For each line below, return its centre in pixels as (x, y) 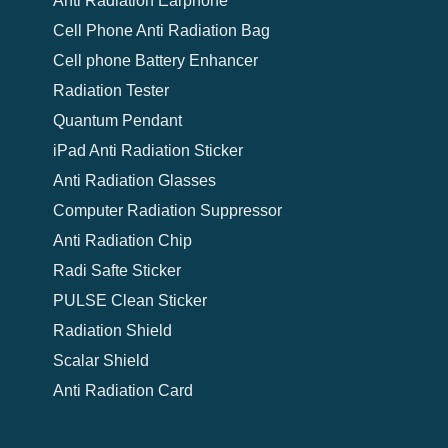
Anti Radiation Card (122, 390)
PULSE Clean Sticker (129, 300)
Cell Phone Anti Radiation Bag (161, 30)
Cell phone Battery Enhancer (155, 60)
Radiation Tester (110, 90)
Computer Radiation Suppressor (167, 210)
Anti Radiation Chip (122, 240)
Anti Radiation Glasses (134, 180)
